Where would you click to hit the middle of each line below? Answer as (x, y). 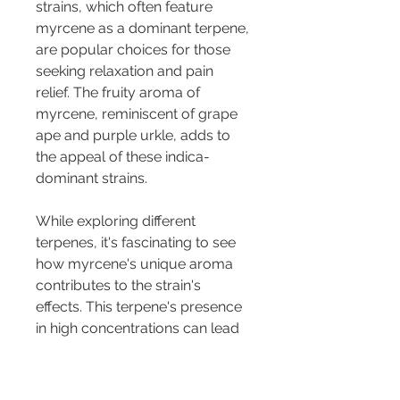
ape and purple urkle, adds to (135, 135)
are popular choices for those (135, 49)
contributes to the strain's (120, 285)
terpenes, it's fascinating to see (137, 242)
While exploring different (117, 221)
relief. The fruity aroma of (120, 92)
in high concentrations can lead (139, 328)
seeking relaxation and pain (126, 71)
